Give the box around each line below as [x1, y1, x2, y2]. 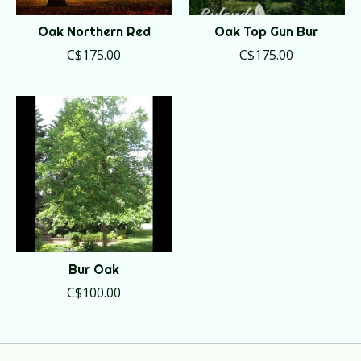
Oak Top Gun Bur [214, 23, 319, 39]
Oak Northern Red [37, 23, 151, 39]
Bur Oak [68, 260, 120, 277]
